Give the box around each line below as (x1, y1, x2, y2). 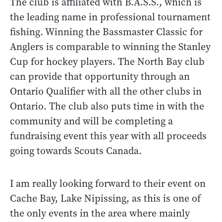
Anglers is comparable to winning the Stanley (10, 40, 211, 54)
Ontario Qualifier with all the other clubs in (10, 84, 202, 98)
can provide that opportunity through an (10, 69, 190, 83)
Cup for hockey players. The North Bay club (10, 55, 205, 68)
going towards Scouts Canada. (10, 144, 142, 158)
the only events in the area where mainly (10, 206, 190, 220)
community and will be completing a (10, 114, 173, 128)
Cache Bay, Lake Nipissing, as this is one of (10, 191, 201, 205)
